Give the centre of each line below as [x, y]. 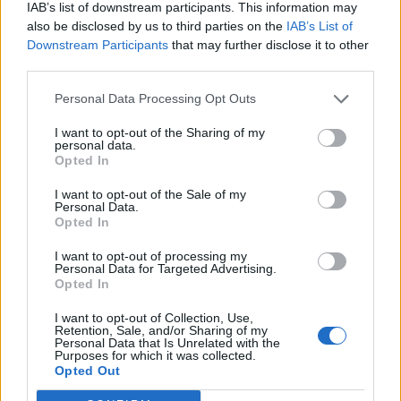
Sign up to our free [171, 256]
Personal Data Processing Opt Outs [155, 98]
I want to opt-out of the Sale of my [150, 194]
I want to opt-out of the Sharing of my [160, 132]
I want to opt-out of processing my [151, 256]
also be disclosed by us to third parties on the [157, 26]
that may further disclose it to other [269, 44]
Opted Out [88, 370]
